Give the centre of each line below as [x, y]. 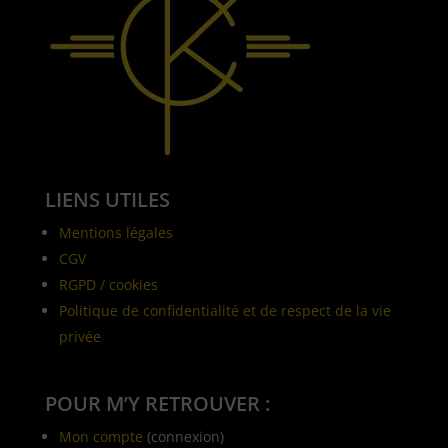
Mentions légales [115, 232]
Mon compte [100, 436]
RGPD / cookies [108, 284]
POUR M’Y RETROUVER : [157, 403]
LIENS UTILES [107, 199]
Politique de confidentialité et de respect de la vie [224, 310]
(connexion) [183, 436]
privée [79, 336]
